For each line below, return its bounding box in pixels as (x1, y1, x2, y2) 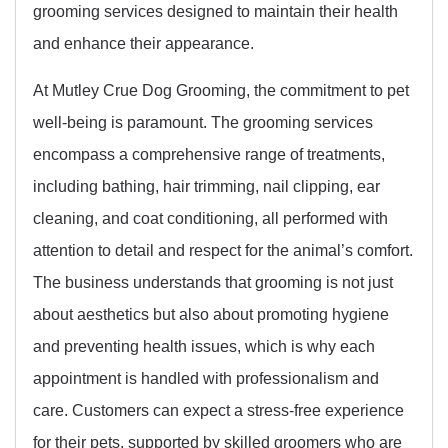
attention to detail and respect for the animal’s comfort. (33, 240, 413, 259)
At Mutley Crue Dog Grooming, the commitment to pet (33, 80, 409, 99)
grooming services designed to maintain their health (33, 2, 398, 21)
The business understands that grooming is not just (33, 272, 393, 291)
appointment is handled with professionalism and (33, 368, 379, 387)
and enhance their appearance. (33, 34, 254, 53)
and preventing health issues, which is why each (33, 336, 375, 355)
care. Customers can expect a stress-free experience (33, 400, 404, 419)
